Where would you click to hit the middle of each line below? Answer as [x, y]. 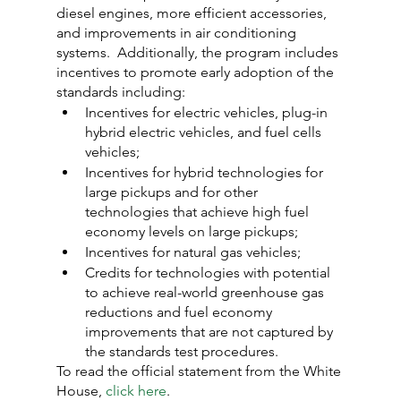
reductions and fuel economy [180, 312]
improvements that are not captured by [210, 332]
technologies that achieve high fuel [198, 212]
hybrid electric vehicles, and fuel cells [205, 132]
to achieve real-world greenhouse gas [206, 292]
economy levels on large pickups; [191, 231]
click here [136, 391]
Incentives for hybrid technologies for [205, 172]
